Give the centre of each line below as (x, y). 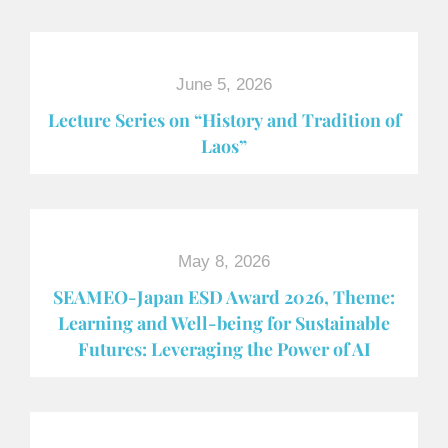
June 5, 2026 (224, 84)
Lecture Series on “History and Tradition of (224, 119)
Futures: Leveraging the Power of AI (224, 348)
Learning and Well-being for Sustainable (224, 322)
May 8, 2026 (224, 261)
